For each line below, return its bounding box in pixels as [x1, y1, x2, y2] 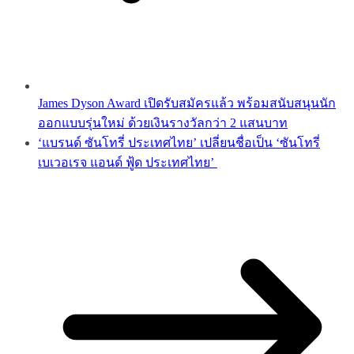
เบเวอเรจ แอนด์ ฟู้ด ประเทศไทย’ [38, 156, 217, 170]
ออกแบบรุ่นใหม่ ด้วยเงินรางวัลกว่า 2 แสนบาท [38, 116, 288, 130]
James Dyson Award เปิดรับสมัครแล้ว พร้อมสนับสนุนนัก [38, 96, 336, 111]
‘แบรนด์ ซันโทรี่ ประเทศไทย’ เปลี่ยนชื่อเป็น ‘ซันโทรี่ [38, 136, 320, 150]
